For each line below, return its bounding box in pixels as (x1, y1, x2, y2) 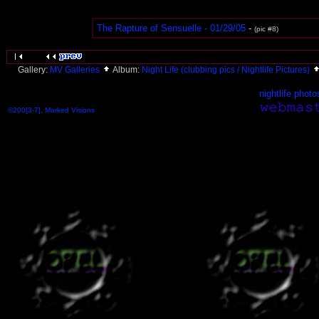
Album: (111, 65, 142, 75)
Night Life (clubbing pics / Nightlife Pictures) (142, 65, 312, 75)
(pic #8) (253, 25, 278, 33)
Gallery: (18, 65, 50, 75)
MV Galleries (50, 65, 102, 75)
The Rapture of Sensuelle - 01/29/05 (96, 23, 246, 33)
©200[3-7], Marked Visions (8, 106, 95, 114)
